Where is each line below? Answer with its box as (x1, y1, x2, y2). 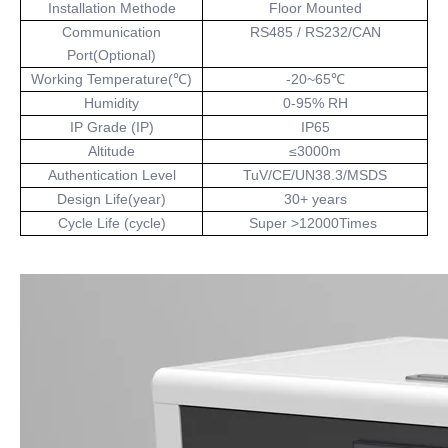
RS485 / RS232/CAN (249, 24, 381, 40)
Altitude (88, 143, 135, 159)
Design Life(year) (57, 191, 166, 207)
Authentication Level (47, 167, 176, 183)
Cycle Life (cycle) (57, 215, 166, 231)
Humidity (84, 95, 139, 111)
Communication (62, 24, 161, 40)
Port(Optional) (67, 47, 156, 63)
